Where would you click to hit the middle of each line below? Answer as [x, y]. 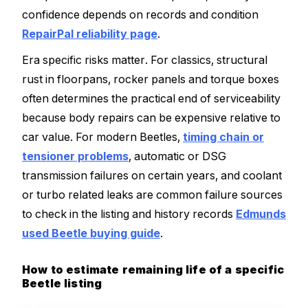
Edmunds [261, 213]
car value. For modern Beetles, [102, 136]
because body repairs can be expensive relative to [151, 117]
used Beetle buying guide [91, 233]
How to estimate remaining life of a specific [153, 269]
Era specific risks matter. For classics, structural [145, 59]
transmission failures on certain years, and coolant [152, 175]
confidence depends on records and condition [140, 15]
